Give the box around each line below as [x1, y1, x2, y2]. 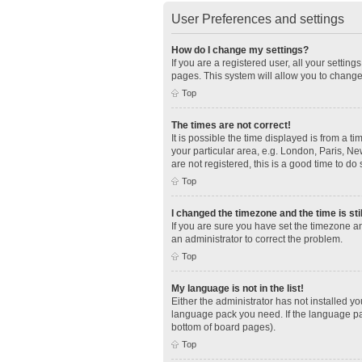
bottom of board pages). [171, 321, 276, 333]
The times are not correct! [171, 119, 291, 131]
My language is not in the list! [171, 282, 304, 294]
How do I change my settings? [171, 44, 309, 56]
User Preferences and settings [171, 11, 344, 26]
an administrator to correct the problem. [171, 233, 343, 245]
